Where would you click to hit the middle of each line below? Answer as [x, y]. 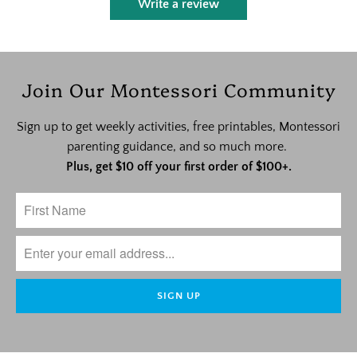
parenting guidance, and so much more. [178, 146]
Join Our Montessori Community [178, 90]
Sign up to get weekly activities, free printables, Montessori [178, 126]
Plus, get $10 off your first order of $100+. [178, 166]
